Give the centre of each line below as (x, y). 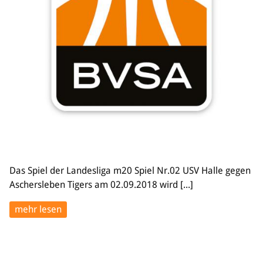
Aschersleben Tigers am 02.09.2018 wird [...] (101, 185)
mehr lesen (38, 209)
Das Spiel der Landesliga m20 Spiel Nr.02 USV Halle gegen (130, 171)
